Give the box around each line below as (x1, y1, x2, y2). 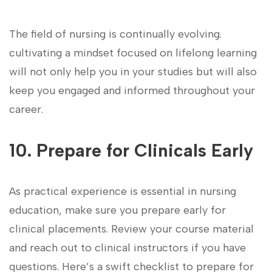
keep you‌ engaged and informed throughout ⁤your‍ (9, 84, 255, 98)
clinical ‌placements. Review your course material (9, 222, 254, 236)
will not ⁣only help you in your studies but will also (9, 65, 257, 79)
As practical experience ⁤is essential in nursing (9, 185, 236, 199)
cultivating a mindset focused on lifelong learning (9, 46, 257, 60)
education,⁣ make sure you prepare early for (9, 203, 226, 217)
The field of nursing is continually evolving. (9, 27, 222, 41)
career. (9, 103, 43, 117)
